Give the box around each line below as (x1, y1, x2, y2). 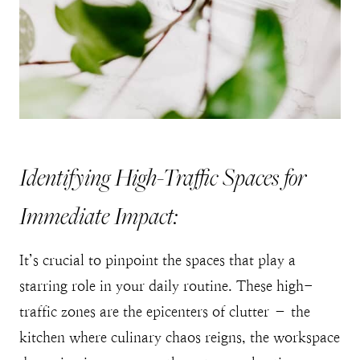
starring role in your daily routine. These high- (19, 277, 313, 295)
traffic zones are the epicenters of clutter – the (19, 303, 310, 321)
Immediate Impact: (19, 199, 178, 231)
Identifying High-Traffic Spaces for (19, 161, 306, 193)
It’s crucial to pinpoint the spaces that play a (19, 252, 296, 269)
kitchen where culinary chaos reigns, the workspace (19, 329, 340, 346)
